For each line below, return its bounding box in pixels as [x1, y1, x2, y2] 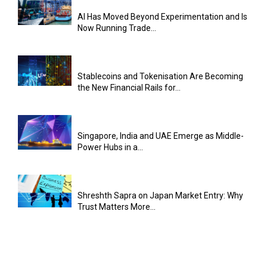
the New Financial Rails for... [77, 82, 181, 92]
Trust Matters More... [77, 201, 156, 212]
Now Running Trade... [77, 23, 156, 33]
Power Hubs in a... [77, 142, 143, 152]
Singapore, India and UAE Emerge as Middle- [77, 131, 244, 141]
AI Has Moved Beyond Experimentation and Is [77, 11, 247, 21]
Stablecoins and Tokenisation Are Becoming [77, 71, 243, 81]
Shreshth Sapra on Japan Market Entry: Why [77, 190, 243, 200]
